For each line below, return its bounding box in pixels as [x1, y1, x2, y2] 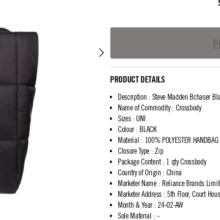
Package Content [118, 157, 161, 166]
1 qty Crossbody [166, 157, 206, 166]
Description [118, 92, 147, 101]
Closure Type [118, 146, 150, 155]
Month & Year [118, 200, 153, 209]
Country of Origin [118, 168, 161, 177]
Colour [118, 125, 135, 134]
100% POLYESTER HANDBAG [144, 136, 219, 144]
